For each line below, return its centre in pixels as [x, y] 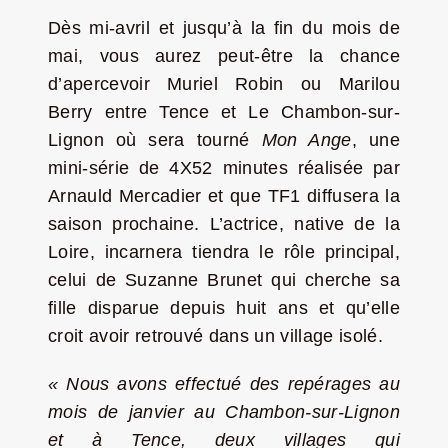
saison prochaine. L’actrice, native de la [224, 223]
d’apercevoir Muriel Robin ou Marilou [224, 83]
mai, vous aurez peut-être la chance [224, 55]
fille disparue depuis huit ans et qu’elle [224, 307]
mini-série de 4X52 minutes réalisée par [224, 167]
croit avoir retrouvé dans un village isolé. [215, 335]
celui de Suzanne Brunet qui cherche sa [224, 279]
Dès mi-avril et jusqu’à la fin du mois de [224, 27]
